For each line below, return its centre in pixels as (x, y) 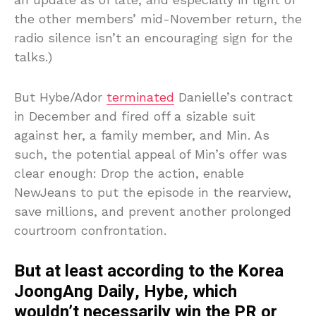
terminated (140, 97)
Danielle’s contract (233, 97)
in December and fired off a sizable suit (135, 116)
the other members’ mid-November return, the (158, 18)
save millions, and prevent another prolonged (153, 211)
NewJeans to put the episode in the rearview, (153, 192)
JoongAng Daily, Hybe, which (126, 291)
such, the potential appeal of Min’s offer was (151, 154)
